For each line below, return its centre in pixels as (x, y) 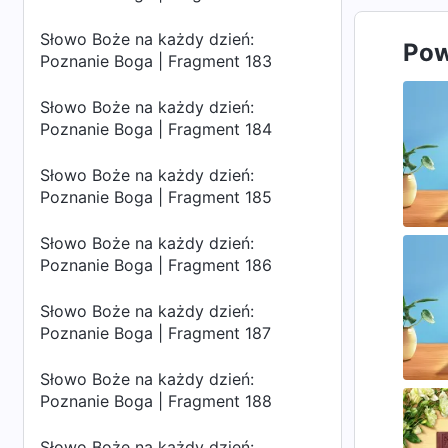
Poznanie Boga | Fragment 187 (155, 333)
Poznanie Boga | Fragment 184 (156, 129)
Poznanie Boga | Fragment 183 (156, 61)
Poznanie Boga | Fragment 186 (156, 265)
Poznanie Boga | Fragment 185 (156, 197)
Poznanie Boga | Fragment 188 (156, 401)
